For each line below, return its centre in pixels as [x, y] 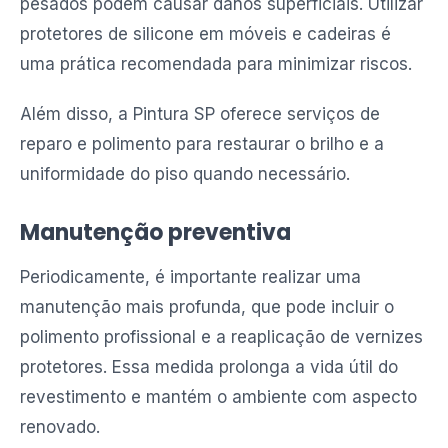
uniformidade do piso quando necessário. [185, 174]
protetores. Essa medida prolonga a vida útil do [209, 367]
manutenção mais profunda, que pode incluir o [207, 307]
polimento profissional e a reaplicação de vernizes [221, 337]
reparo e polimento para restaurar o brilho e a [202, 144]
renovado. [60, 427]
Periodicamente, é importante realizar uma [190, 277]
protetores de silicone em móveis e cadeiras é [205, 34]
